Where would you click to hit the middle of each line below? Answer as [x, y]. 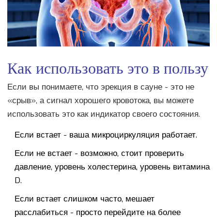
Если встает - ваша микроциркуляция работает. [106, 135]
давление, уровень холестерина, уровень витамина [112, 167]
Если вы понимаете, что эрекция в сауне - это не [101, 87]
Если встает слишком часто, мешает [85, 199]
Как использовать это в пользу [108, 67]
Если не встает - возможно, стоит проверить [99, 154]
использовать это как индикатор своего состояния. [104, 114]
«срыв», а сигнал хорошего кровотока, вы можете [101, 101]
